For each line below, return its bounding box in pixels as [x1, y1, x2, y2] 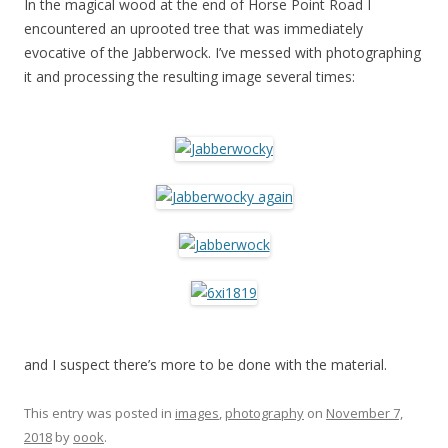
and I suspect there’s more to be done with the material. [24, 355, 387, 374]
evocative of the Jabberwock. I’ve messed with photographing [24, 43, 421, 62]
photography [225, 404, 304, 422]
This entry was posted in [24, 404, 175, 422]
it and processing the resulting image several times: [24, 67, 355, 86]
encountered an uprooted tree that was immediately [24, 19, 363, 38]
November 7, [326, 404, 403, 422]
